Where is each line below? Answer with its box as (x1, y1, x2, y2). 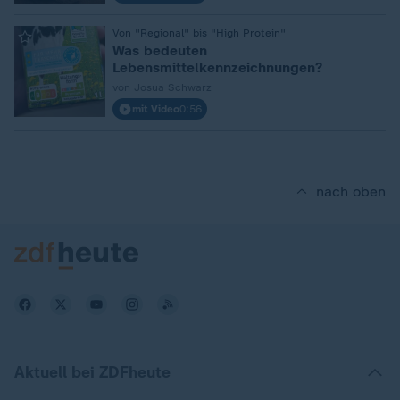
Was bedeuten (112, 42, 207, 59)
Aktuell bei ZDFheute (14, 362, 171, 382)
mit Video (132, 103, 179, 115)
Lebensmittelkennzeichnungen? (112, 59, 322, 76)
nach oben (316, 183, 386, 200)
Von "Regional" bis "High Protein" (112, 27, 286, 39)
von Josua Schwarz (112, 81, 212, 94)
